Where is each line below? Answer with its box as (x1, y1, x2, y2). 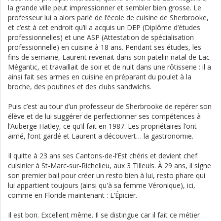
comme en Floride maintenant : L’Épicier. (8, 190, 137, 200)
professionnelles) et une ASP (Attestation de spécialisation (8, 33, 194, 42)
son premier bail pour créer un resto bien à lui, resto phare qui (8, 171, 205, 181)
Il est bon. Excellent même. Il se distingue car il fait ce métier (8, 210, 200, 220)
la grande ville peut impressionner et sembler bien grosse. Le (8, 3, 201, 13)
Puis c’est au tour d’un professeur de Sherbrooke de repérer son (8, 102, 212, 111)
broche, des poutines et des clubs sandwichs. (8, 82, 151, 92)
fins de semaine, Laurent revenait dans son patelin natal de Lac (8, 52, 210, 62)
